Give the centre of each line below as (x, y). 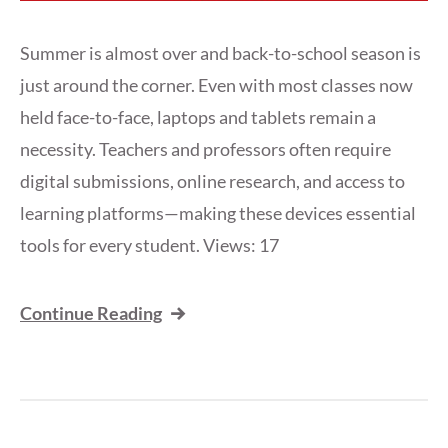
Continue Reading (91, 313)
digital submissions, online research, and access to (212, 181)
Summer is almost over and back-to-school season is (220, 53)
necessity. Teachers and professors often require (205, 149)
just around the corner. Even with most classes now (216, 85)
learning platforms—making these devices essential (218, 213)
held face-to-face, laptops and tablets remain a (198, 117)
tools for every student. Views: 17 (149, 245)
